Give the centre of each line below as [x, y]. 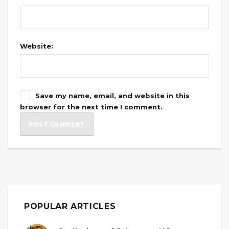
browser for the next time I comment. [91, 107]
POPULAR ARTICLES [70, 206]
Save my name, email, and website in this [112, 95]
